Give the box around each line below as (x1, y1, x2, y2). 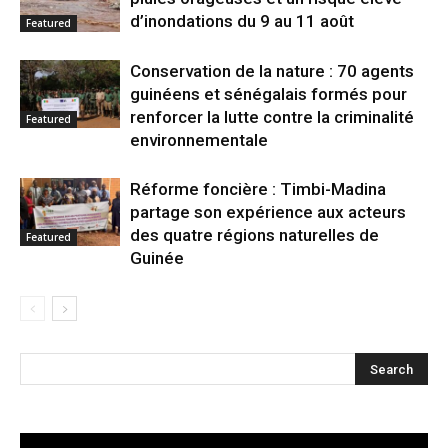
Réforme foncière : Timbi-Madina (130, 178, 386, 199)
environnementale (130, 129, 268, 150)
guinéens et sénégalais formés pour (130, 83, 407, 104)
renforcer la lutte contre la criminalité (130, 106, 414, 127)
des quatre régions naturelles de (130, 224, 379, 245)
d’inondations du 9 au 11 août (130, 10, 354, 31)
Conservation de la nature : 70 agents (130, 60, 414, 81)
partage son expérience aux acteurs (130, 201, 406, 222)
